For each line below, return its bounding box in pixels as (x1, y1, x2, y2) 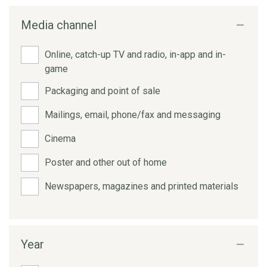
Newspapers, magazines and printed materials (45, 180, 238, 192)
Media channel (21, 17, 97, 32)
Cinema (45, 132, 76, 144)
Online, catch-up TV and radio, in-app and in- (45, 48, 226, 60)
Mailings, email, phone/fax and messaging (45, 108, 221, 120)
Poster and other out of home (45, 156, 167, 168)
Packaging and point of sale (45, 85, 160, 97)
